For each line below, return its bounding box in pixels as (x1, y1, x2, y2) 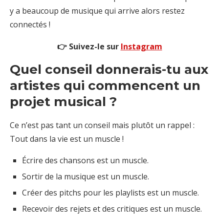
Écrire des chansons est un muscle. (22, 155, 149, 166)
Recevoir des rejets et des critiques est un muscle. (22, 203, 202, 215)
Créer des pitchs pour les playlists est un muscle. (22, 187, 199, 198)
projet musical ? (10, 94, 117, 110)
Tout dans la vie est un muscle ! (10, 133, 124, 145)
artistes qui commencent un (10, 78, 200, 94)
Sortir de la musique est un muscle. (22, 171, 149, 182)
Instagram (120, 41, 162, 52)
